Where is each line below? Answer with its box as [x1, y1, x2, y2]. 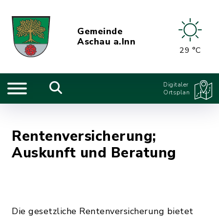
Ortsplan [163, 88, 190, 96]
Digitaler [163, 81, 189, 88]
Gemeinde [77, 25, 123, 37]
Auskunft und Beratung [12, 143, 176, 162]
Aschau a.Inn [77, 36, 136, 47]
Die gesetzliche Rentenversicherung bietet [12, 205, 194, 217]
